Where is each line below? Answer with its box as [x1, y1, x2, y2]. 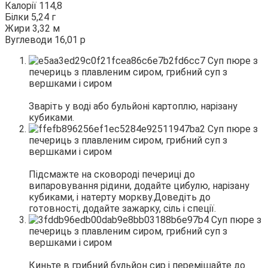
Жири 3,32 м [5, 22, 60, 34]
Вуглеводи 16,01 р [5, 33, 86, 45]
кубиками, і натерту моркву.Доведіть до [29, 191, 211, 203]
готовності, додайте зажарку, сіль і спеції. [29, 202, 216, 214]
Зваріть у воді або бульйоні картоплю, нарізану [29, 100, 237, 112]
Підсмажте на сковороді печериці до [29, 168, 195, 180]
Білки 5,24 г [5, 11, 56, 23]
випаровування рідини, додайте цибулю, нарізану [29, 179, 249, 191]
